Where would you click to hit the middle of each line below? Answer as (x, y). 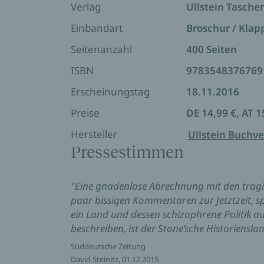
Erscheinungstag (110, 91)
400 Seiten (211, 49)
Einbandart (97, 28)
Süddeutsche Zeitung (108, 246)
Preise (85, 113)
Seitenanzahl (101, 49)
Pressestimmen (127, 152)
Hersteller (94, 134)
